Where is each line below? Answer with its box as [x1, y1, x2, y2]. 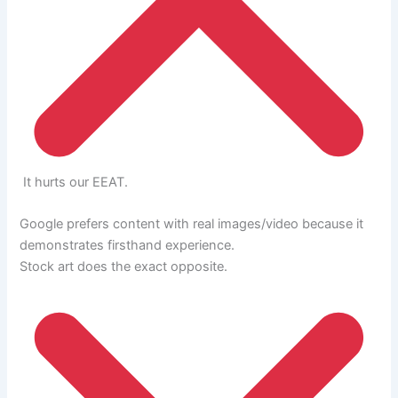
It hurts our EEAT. [20, 173, 129, 190]
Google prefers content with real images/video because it [20, 216, 364, 233]
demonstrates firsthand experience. [20, 237, 235, 254]
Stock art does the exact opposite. [20, 259, 228, 275]
